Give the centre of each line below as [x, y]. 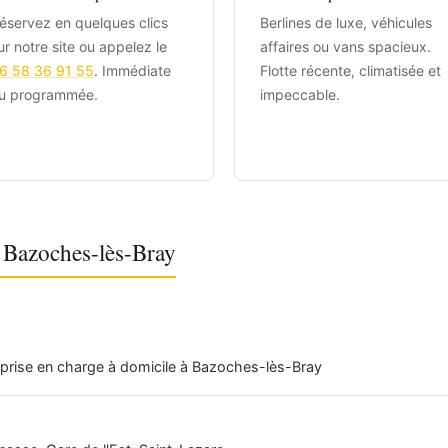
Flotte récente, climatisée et [350, 70]
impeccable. [300, 94]
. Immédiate [132, 70]
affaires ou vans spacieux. [345, 46]
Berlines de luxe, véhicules [346, 22]
